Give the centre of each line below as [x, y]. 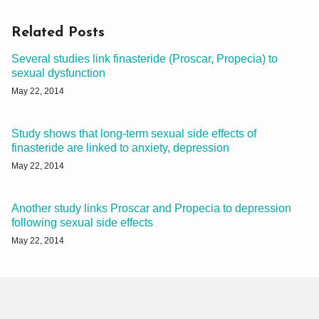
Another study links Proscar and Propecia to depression [151, 208]
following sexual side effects [82, 222]
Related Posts [58, 32]
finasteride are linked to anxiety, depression [120, 147]
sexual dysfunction [58, 73]
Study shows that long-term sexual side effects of [134, 133]
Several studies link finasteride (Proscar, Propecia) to [145, 58]
